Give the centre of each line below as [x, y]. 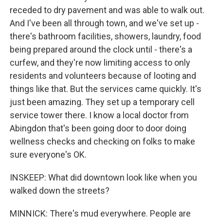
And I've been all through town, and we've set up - [104, 23]
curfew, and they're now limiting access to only [100, 63]
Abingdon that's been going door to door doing [98, 128]
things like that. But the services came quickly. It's [106, 89]
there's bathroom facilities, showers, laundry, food [105, 36]
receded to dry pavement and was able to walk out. [107, 10]
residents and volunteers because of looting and [103, 76]
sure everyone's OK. [48, 154]
